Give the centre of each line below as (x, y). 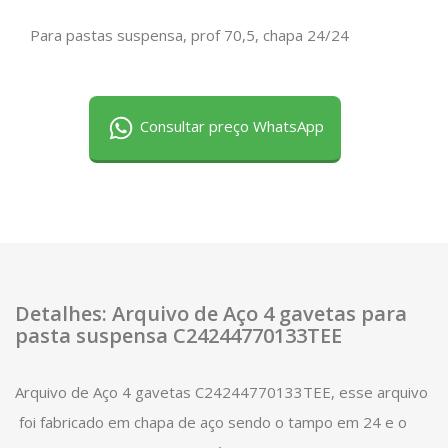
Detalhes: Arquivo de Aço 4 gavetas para (211, 313)
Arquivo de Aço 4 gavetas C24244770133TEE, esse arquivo (221, 392)
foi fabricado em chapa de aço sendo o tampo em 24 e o (211, 422)
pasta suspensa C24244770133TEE (178, 335)
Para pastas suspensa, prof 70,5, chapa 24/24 (189, 35)
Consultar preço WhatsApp (230, 126)
